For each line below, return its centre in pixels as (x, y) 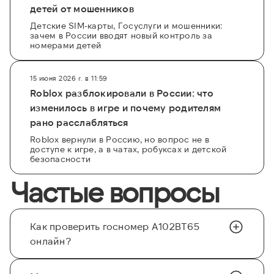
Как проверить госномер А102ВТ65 (115, 226)
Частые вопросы (115, 191)
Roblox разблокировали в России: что (122, 93)
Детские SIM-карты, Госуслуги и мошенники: (127, 26)
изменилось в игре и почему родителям (125, 108)
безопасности (60, 159)
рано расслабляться (79, 122)
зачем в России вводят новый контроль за (121, 35)
